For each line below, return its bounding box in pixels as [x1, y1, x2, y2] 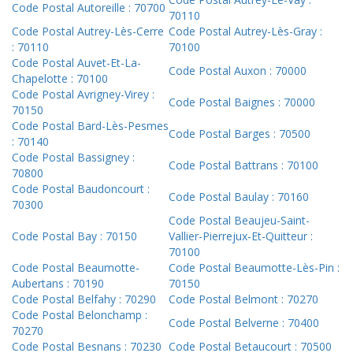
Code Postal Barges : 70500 [169, 126, 310, 142]
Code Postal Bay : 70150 [12, 229, 137, 244]
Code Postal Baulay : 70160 [169, 189, 309, 205]
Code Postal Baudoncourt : [12, 181, 150, 197]
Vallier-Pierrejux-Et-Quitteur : [169, 229, 313, 244]
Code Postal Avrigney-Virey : [12, 87, 154, 102]
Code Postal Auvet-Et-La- [12, 55, 141, 71]
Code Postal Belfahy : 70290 [12, 292, 156, 307]
